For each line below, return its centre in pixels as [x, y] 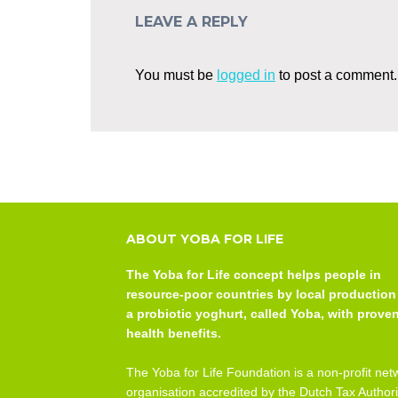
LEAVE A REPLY [191, 22]
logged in [246, 75]
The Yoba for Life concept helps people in [254, 275]
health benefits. [174, 333]
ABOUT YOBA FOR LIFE [205, 239]
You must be [176, 75]
